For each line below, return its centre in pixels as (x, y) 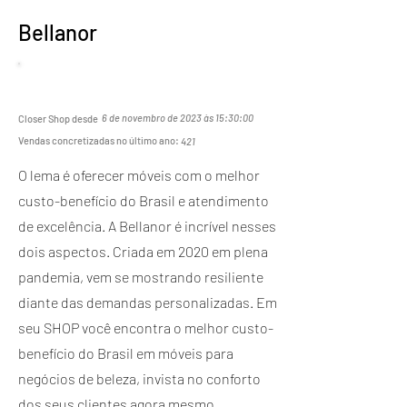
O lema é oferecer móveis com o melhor (139, 174)
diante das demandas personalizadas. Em (148, 302)
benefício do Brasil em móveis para (126, 352)
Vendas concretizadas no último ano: (99, 140)
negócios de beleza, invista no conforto (139, 378)
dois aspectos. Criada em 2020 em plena (143, 251)
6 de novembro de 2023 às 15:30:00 (178, 117)
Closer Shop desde (58, 118)
